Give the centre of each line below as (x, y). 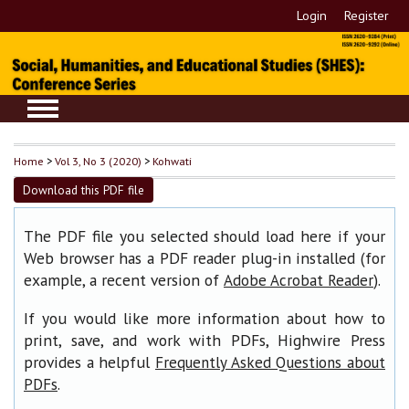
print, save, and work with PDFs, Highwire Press (204, 340)
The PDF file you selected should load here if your (204, 236)
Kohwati (172, 161)
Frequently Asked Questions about (270, 362)
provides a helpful (89, 362)
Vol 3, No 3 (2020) (98, 161)
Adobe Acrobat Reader (299, 281)
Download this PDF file (84, 190)
